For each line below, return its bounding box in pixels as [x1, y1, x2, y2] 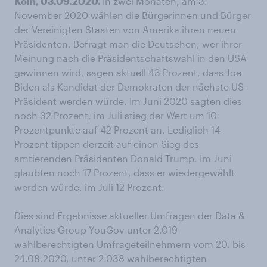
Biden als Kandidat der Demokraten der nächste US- [14, 81, 247, 92]
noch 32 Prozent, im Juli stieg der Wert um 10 [14, 110, 217, 121]
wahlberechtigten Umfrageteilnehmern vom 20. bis [14, 238, 246, 250]
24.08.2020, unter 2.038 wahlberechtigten [14, 253, 207, 264]
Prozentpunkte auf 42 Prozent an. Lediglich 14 [14, 124, 221, 135]
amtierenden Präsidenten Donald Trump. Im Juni [14, 153, 232, 164]
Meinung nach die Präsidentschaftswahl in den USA [14, 52, 247, 64]
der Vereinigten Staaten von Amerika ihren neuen [14, 24, 236, 35]
